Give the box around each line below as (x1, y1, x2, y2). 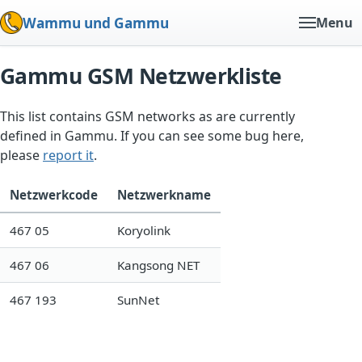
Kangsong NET (117, 256, 200, 273)
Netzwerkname (117, 186, 211, 203)
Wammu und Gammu (23, 13, 169, 32)
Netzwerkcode (10, 186, 98, 203)
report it (43, 145, 94, 164)
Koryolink (117, 221, 170, 238)
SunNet (117, 291, 159, 308)
